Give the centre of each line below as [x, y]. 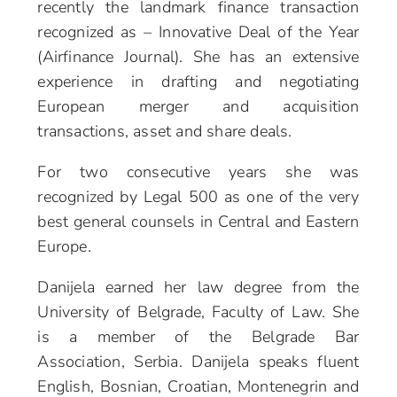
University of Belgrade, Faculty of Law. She [198, 312]
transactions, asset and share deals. [165, 132]
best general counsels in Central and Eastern [198, 222]
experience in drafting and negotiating [198, 82]
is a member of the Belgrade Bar [198, 337]
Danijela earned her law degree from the [198, 288]
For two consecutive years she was [198, 172]
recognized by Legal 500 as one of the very [198, 197]
